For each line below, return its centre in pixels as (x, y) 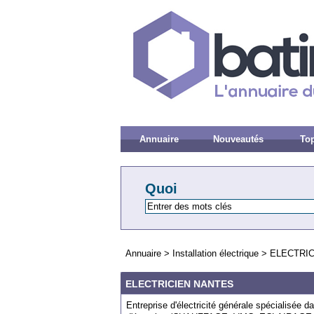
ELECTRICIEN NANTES (179, 284)
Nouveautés (238, 139)
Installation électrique (216, 253)
